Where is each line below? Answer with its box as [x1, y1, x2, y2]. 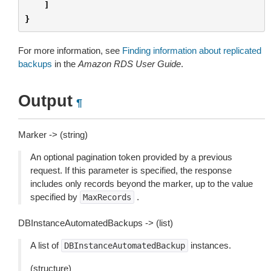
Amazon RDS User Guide [78, 59, 181, 69]
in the [52, 59, 78, 69]
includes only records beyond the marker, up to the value [30, 178, 253, 189]
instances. [188, 240, 231, 250]
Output [18, 92, 73, 110]
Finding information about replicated [122, 45, 261, 56]
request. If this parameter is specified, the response [30, 165, 232, 175]
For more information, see [18, 45, 122, 56]
